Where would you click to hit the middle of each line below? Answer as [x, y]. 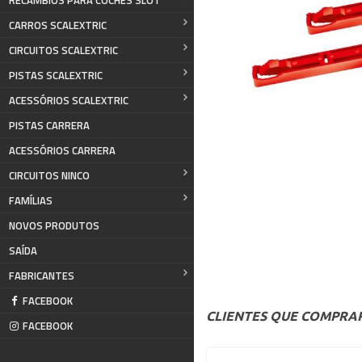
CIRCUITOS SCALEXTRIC [63, 50]
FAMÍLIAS [31, 200]
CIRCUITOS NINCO [49, 175]
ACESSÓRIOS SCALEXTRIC [69, 100]
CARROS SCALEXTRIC [58, 25]
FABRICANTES [42, 276]
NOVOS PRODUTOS [54, 225]
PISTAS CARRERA [49, 125]
